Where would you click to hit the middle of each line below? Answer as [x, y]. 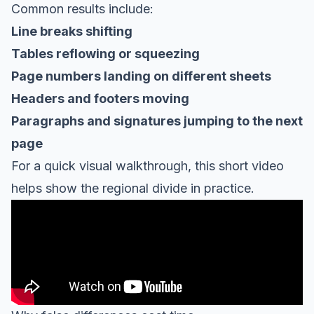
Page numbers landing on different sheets [141, 76]
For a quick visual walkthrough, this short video [148, 165]
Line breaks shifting [72, 31]
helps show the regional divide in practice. [133, 188]
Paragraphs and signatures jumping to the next [157, 121]
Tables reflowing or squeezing [105, 53]
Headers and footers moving [100, 98]
